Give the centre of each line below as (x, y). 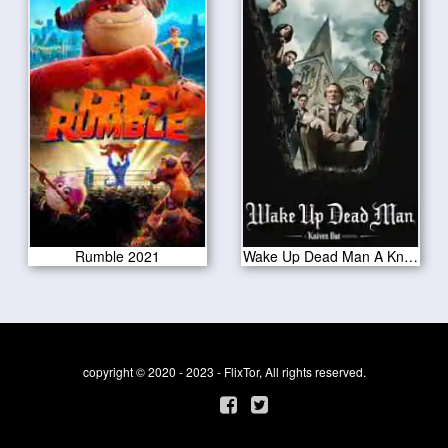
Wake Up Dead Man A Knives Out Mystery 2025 (411, 256)
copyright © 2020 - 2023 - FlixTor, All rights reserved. (224, 372)
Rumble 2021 (117, 256)
